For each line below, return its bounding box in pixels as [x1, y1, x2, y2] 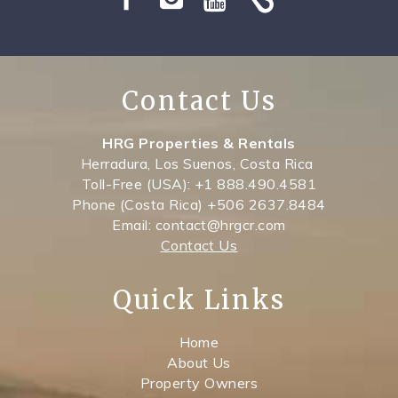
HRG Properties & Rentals [102, 134, 296, 153]
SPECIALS [13, 36, 105, 56]
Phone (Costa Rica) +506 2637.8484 [72, 195, 326, 214]
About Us [167, 354, 231, 372]
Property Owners [139, 374, 259, 393]
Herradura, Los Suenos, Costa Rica [80, 155, 318, 173]
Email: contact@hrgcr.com [112, 216, 286, 235]
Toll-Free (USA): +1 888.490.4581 [81, 175, 317, 194]
